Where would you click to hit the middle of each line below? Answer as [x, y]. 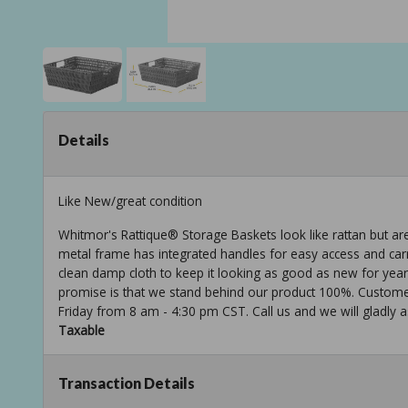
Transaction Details [127, 383]
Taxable [82, 331]
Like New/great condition [130, 201]
